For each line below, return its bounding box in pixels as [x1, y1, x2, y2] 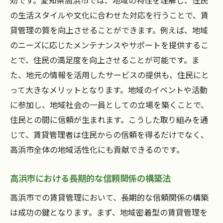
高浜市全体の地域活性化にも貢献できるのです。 [10, 143, 184, 156]
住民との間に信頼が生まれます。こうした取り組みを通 [10, 113, 208, 126]
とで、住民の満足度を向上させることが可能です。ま [10, 54, 200, 66]
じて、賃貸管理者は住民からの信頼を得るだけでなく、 [10, 128, 209, 141]
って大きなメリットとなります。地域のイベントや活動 [10, 84, 208, 96]
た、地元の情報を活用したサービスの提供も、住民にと [10, 69, 209, 81]
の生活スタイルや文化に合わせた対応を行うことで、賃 [10, 9, 209, 21]
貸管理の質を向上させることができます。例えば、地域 [10, 24, 208, 36]
